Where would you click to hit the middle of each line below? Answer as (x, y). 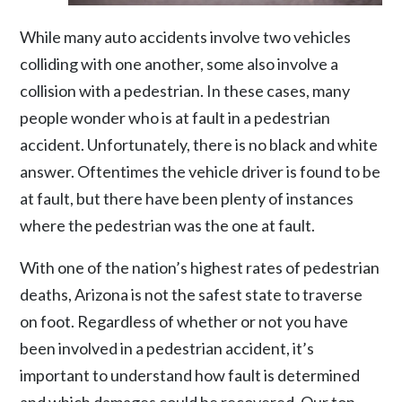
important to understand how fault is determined (190, 375)
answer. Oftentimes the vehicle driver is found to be (201, 171)
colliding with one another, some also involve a (179, 63)
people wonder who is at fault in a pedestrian (175, 117)
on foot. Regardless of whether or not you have (184, 321)
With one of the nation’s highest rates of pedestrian (200, 267)
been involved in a (83, 348)
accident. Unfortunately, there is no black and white (199, 144)
